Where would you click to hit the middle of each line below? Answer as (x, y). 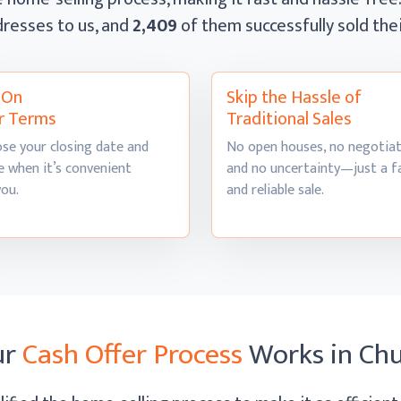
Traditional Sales (289, 119)
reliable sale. (288, 190)
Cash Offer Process (132, 355)
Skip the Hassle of (294, 98)
